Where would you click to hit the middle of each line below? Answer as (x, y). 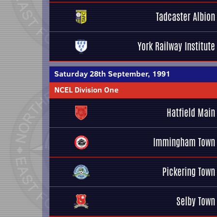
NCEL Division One (86, 90)
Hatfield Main (191, 113)
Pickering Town (189, 172)
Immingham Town (184, 142)
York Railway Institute (176, 46)
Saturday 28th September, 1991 (112, 74)
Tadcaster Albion (186, 17)
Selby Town (196, 201)
